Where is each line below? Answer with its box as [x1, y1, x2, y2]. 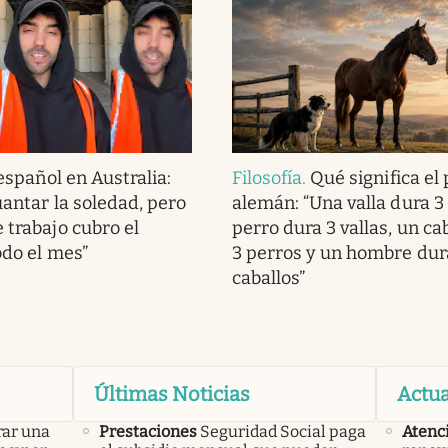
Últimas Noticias [93, 382, 250, 407]
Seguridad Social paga [199, 422, 366, 442]
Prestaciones [98, 422, 197, 442]
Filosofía [231, 167, 303, 190]
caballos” [231, 267, 306, 290]
